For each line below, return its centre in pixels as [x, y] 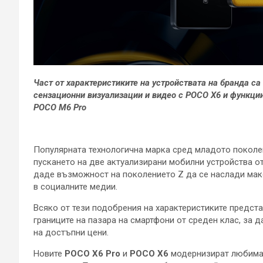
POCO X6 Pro [92, 254]
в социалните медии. [75, 187]
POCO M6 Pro [60, 108]
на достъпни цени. [71, 233]
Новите [49, 254]
